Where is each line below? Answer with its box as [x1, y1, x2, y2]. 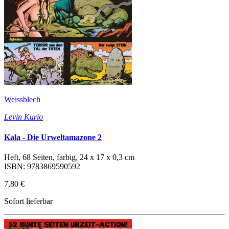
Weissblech [4, 95, 40, 104]
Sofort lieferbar [4, 196, 53, 205]
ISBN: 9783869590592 [4, 162, 80, 171]
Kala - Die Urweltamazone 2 [4, 132, 102, 142]
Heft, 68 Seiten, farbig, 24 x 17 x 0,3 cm [4, 152, 134, 162]
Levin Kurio [4, 112, 43, 122]
